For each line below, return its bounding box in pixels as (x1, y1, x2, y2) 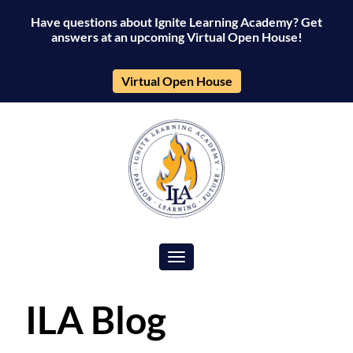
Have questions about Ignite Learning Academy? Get (31, 14, 322, 29)
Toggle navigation (176, 252, 270, 267)
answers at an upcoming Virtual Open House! (50, 29, 303, 44)
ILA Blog (25, 297, 166, 342)
